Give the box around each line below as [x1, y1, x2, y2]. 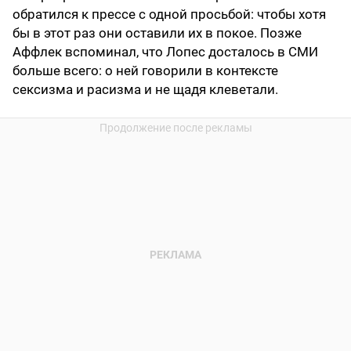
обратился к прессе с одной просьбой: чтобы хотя [13, 6, 326, 23]
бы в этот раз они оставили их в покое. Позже [13, 25, 302, 42]
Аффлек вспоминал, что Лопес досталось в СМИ [13, 44, 318, 60]
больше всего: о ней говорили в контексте [13, 63, 278, 79]
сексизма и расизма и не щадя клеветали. [13, 81, 278, 98]
